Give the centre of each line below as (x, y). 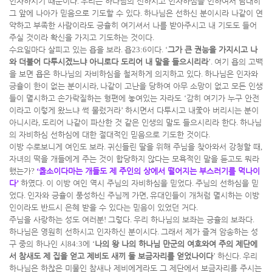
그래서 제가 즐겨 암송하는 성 (209, 232)
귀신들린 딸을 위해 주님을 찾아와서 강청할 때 (184, 147)
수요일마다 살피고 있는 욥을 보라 (65, 49)
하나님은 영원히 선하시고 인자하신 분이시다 (83, 232)
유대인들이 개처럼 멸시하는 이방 (205, 195)
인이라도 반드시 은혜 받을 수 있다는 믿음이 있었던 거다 (103, 207)
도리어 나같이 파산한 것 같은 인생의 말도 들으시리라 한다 (139, 122)
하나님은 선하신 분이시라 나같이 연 (203, 13)
